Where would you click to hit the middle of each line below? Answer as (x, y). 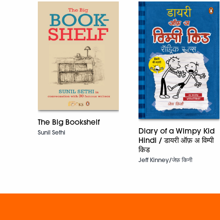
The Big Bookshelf (69, 122)
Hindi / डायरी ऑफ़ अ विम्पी (176, 140)
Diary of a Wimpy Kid (177, 131)
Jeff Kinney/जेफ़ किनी (165, 160)
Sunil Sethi (52, 132)
